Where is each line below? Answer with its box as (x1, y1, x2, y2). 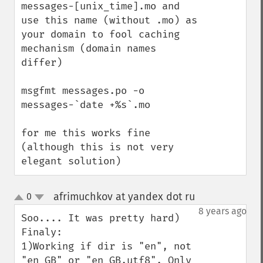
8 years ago (198, 205, 247, 217)
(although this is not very (21, 141, 174, 153)
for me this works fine (21, 127, 150, 139)
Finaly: (21, 226, 62, 238)
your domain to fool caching (21, 28, 180, 41)
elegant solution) (21, 155, 121, 167)
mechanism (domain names (21, 42, 156, 55)
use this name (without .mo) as (21, 14, 197, 26)
